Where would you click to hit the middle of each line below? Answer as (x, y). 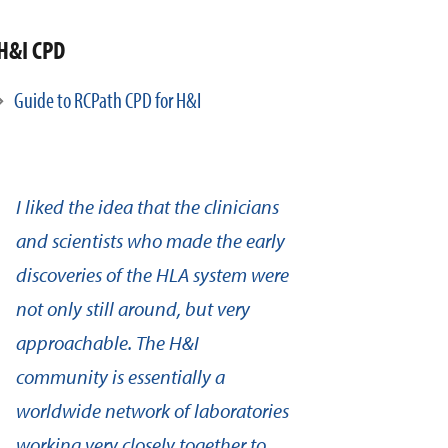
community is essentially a (120, 376)
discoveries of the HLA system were (152, 274)
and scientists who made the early (150, 240)
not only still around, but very (133, 308)
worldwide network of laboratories (152, 410)
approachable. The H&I (107, 342)
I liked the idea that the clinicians (147, 206)
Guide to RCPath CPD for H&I (107, 100)
